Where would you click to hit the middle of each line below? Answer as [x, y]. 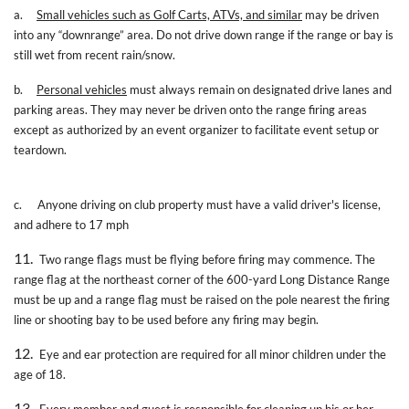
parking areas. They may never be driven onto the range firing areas [190, 109]
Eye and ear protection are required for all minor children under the [213, 354]
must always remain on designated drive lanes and [261, 89]
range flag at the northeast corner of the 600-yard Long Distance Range [202, 279]
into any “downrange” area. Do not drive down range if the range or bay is [204, 34]
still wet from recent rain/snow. [94, 54]
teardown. [178, 149]
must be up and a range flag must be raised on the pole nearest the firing [202, 299]
